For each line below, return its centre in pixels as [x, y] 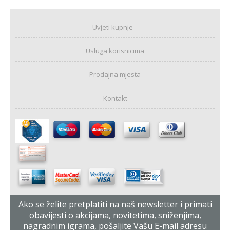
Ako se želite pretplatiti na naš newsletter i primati [115, 205]
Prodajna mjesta [115, 75]
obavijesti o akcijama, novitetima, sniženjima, [115, 215]
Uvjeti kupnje [112, 27]
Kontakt [115, 98]
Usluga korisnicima [115, 51]
